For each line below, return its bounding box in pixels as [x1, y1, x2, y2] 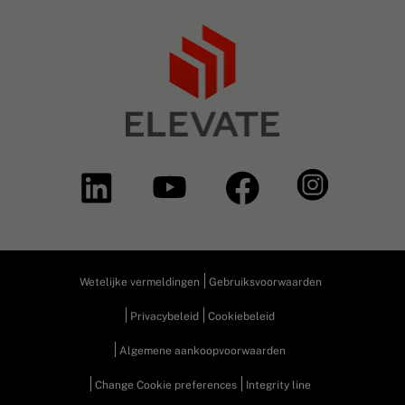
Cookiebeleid [208, 309, 275, 323]
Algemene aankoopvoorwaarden [119, 344, 286, 357]
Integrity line [245, 378, 311, 391]
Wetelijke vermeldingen [79, 275, 200, 288]
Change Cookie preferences [94, 378, 237, 391]
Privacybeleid [130, 309, 199, 323]
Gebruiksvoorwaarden [208, 275, 322, 288]
